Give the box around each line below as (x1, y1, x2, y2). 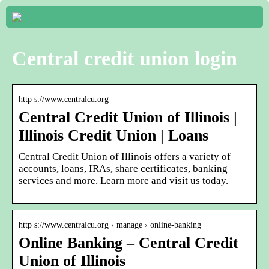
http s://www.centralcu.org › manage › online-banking (19, 220, 201, 229)
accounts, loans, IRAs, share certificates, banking (19, 162, 228, 174)
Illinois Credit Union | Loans (19, 126, 208, 144)
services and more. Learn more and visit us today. (19, 174, 228, 186)
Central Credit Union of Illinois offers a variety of (19, 150, 231, 162)
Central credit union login (12, 47, 237, 70)
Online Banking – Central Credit (19, 234, 238, 252)
